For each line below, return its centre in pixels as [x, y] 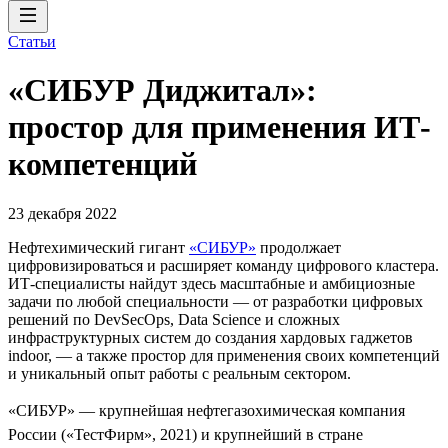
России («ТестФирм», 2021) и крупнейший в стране [185, 434]
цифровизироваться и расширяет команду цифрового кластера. [223, 265]
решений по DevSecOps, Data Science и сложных [174, 319]
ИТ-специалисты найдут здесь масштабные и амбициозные [211, 283]
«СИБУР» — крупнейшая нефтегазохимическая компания [206, 410]
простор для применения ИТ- [219, 127]
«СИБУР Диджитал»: [162, 90]
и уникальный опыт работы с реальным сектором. [179, 373]
